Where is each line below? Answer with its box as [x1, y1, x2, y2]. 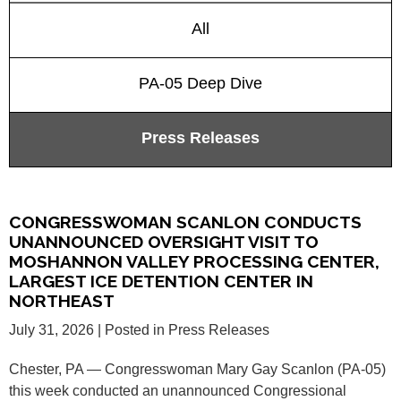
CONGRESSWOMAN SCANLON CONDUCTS [9, 212, 362, 233]
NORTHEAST [9, 291, 115, 311]
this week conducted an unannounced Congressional [9, 383, 346, 399]
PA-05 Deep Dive [139, 74, 262, 93]
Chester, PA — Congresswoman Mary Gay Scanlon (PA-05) [9, 362, 386, 378]
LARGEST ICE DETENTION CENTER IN [9, 271, 313, 292]
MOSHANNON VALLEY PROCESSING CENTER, [9, 252, 380, 272]
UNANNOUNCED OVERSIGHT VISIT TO [9, 232, 319, 252]
